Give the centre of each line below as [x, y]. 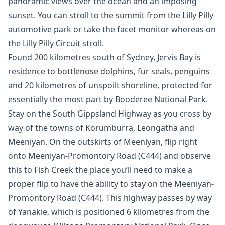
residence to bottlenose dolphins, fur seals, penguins [109, 71]
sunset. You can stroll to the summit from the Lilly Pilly [111, 15]
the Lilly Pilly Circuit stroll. [56, 43]
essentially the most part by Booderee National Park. [108, 99]
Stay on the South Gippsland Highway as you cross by [110, 114]
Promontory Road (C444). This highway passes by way [110, 198]
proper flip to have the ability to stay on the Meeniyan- [111, 184]
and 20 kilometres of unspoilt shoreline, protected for [110, 85]
